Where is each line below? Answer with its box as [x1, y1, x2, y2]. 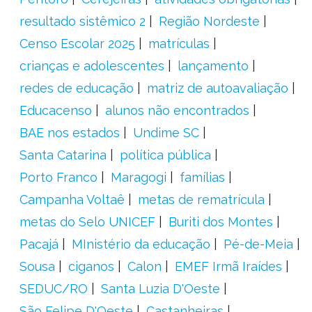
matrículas [148, 36, 210, 51]
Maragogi [110, 170, 166, 185]
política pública [119, 148, 211, 162]
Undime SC [132, 125, 199, 140]
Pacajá [19, 237, 58, 251]
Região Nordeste [158, 14, 260, 29]
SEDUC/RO [19, 281, 88, 296]
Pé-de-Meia [223, 237, 293, 251]
